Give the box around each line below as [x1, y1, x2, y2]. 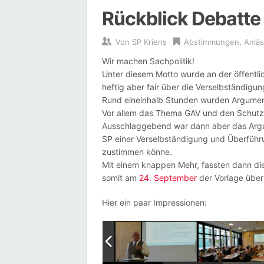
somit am [102, 173, 139, 183]
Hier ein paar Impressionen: [102, 197, 207, 207]
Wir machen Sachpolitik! [102, 56, 194, 66]
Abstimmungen [184, 37, 239, 47]
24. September [139, 173, 197, 183]
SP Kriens [132, 37, 167, 47]
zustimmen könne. [102, 147, 172, 157]
